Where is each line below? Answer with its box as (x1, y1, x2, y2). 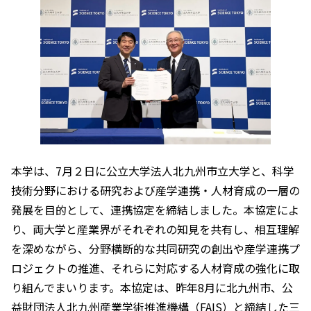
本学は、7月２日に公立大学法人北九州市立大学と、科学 (11, 162, 294, 179)
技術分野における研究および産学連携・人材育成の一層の (11, 181, 300, 199)
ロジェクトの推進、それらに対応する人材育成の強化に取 (11, 259, 300, 276)
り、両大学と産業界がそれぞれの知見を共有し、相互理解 (11, 220, 299, 237)
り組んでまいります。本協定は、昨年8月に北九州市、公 (11, 278, 293, 296)
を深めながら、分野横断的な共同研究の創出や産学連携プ (11, 239, 300, 257)
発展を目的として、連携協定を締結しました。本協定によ (11, 201, 299, 218)
